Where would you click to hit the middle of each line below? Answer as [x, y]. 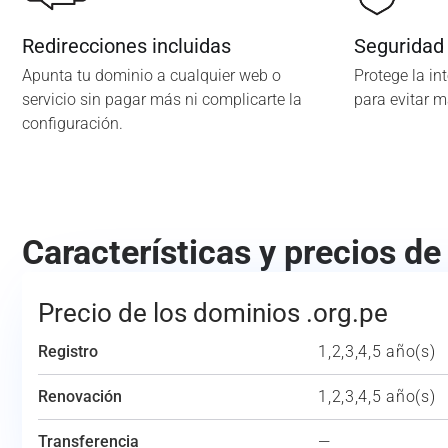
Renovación [80, 396]
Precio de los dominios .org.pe [213, 313]
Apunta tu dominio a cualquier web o [151, 75]
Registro [68, 351]
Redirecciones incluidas [126, 46]
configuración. [72, 123]
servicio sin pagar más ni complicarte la [162, 99]
